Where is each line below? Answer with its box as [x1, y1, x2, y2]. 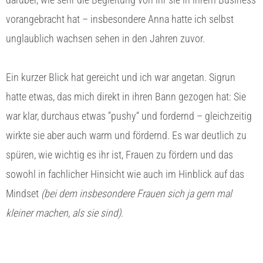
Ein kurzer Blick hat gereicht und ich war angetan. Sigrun [6, 70, 235, 83]
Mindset [6, 187, 39, 200]
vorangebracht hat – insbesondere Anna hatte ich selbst [6, 12, 234, 25]
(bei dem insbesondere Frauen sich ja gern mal [39, 187, 232, 200]
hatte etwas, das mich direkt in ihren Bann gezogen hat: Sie [6, 90, 246, 103]
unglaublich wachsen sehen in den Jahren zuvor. [6, 32, 205, 45]
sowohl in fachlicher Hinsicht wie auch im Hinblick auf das [6, 167, 244, 180]
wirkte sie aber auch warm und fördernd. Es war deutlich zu [6, 129, 247, 141]
